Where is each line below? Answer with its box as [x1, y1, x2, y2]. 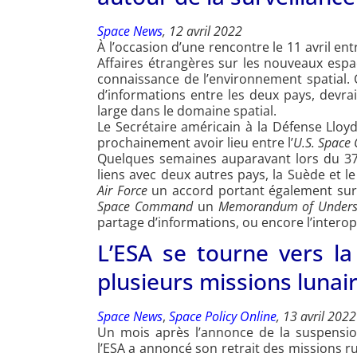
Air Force [97, 182, 147, 200]
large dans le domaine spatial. [97, 102, 277, 120]
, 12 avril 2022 [163, 22, 242, 41]
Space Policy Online [169, 308, 277, 326]
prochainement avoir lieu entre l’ [97, 134, 293, 152]
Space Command [97, 198, 198, 216]
